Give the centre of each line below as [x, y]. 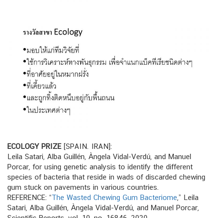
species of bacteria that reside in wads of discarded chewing [106, 177]
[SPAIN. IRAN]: [87, 146]
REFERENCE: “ [29, 197]
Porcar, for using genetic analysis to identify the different [100, 166]
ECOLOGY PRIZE [34, 146]
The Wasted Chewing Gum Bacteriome [114, 197]
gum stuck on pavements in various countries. [83, 187]
